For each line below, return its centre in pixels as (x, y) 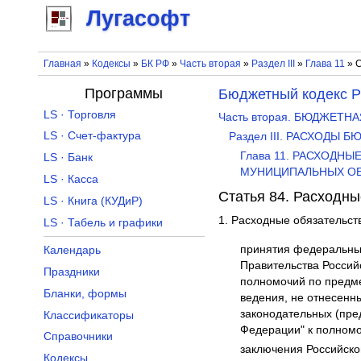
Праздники (71, 272)
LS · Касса (71, 180)
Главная (62, 63)
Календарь (72, 251)
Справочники (78, 337)
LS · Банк (68, 158)
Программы (124, 93)
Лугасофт (138, 19)
